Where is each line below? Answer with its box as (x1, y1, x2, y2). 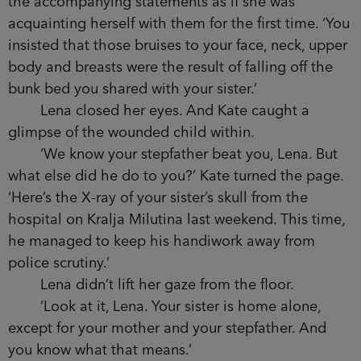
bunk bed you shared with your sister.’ (8, 81, 257, 97)
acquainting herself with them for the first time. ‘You (8, 16, 350, 31)
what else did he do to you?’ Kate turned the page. (8, 168, 343, 184)
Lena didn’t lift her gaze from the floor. (8, 277, 294, 293)
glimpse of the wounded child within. (8, 125, 255, 140)
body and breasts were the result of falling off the (8, 60, 333, 75)
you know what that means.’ (8, 342, 192, 358)
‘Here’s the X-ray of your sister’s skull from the (8, 190, 308, 205)
